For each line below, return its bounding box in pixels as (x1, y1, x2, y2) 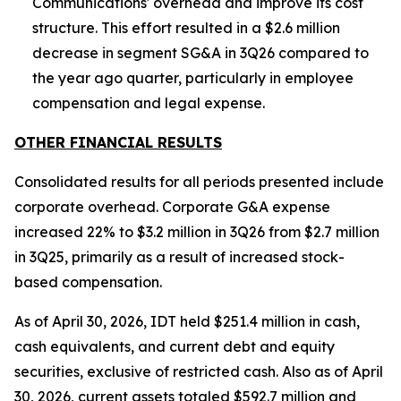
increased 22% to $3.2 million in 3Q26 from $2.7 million (14, 223, 380, 241)
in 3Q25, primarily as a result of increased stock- (14, 248, 345, 266)
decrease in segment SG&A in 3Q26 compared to (32, 44, 369, 62)
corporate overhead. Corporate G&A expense (14, 198, 330, 216)
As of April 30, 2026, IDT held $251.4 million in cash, (14, 312, 360, 330)
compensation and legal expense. (32, 94, 265, 112)
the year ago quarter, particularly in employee (32, 69, 354, 87)
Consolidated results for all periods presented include (14, 173, 384, 191)
